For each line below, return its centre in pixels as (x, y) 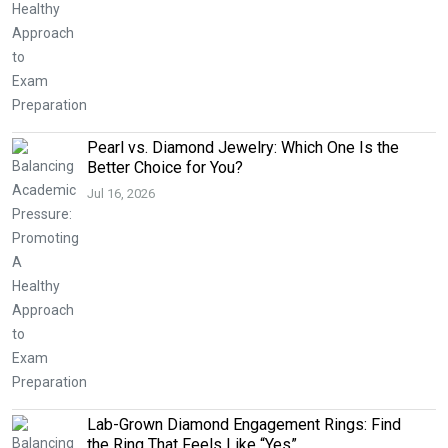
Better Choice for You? (165, 167)
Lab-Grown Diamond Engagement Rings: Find (244, 424)
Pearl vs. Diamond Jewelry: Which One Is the (243, 147)
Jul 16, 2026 (121, 194)
